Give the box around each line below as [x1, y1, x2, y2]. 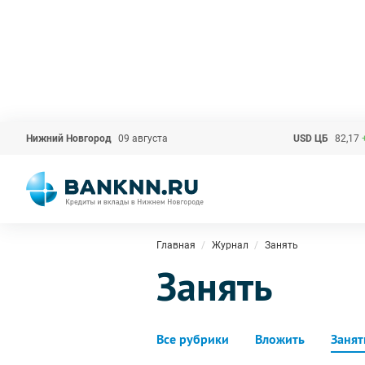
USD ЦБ [292, 133, 328, 144]
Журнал [212, 240, 248, 251]
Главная [156, 240, 196, 251]
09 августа [118, 133, 168, 144]
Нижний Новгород [26, 133, 112, 144]
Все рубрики [156, 331, 229, 348]
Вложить [255, 331, 305, 348]
